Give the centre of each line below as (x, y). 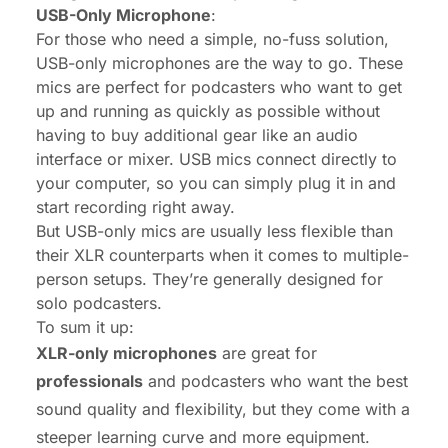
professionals (89, 380)
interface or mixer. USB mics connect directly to (216, 158)
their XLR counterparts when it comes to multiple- (222, 254)
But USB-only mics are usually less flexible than (214, 230)
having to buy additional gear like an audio (197, 134)
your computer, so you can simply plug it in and (216, 182)
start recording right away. (135, 206)
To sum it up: (85, 326)
